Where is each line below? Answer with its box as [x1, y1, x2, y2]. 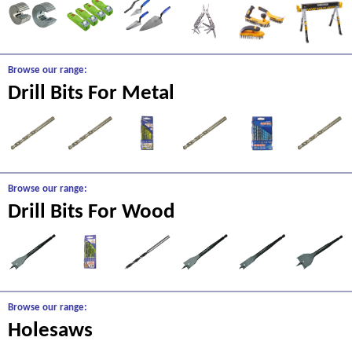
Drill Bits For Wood [8, 202, 174, 223]
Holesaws [8, 321, 93, 342]
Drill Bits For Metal [8, 83, 174, 104]
